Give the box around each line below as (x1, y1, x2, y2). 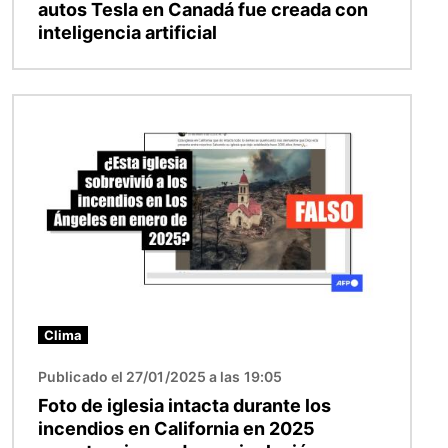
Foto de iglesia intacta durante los (38, 395, 331, 417)
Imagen (13, 97, 71, 118)
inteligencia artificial (38, 22, 217, 44)
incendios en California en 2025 (38, 418, 315, 440)
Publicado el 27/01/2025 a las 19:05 (38, 368, 282, 386)
